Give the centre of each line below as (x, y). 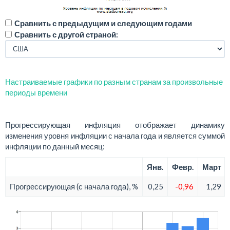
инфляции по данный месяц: (55, 146)
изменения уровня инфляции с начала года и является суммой (115, 135)
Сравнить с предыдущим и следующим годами (103, 23)
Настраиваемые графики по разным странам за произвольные (114, 81)
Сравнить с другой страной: (66, 34)
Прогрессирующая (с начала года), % (74, 187)
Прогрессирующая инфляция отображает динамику (115, 124)
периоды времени (36, 92)
